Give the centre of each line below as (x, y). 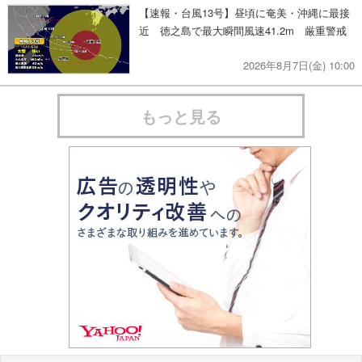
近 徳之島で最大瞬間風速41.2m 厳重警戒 (243, 31)
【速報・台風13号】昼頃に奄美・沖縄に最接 (245, 13)
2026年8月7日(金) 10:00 (299, 65)
